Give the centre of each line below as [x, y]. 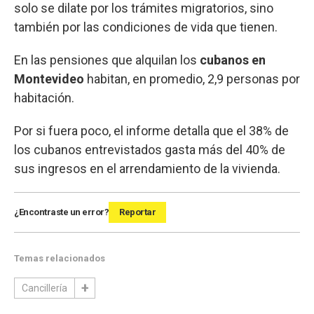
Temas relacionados [60, 258]
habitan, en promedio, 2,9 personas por [192, 78]
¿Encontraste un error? [61, 212]
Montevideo [49, 78]
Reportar [137, 212]
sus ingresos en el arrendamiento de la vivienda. [147, 168]
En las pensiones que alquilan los [107, 60]
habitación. [44, 97]
